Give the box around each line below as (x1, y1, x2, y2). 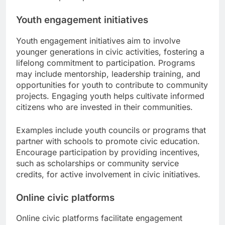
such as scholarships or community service (16, 158, 179, 168)
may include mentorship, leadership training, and (16, 68, 200, 79)
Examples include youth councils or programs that (16, 125, 206, 135)
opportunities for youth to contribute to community (16, 79, 208, 90)
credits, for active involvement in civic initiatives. (16, 169, 200, 179)
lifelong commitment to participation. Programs (16, 57, 195, 68)
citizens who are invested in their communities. (16, 101, 193, 112)
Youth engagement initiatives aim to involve (16, 35, 180, 46)
